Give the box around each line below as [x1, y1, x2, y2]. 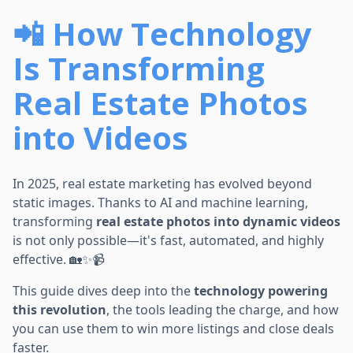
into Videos [13, 115, 188, 159]
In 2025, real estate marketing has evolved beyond [13, 174, 312, 192]
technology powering [194, 281, 328, 299]
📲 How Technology [13, 11, 312, 55]
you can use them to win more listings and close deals [13, 319, 334, 337]
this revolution [13, 300, 106, 318]
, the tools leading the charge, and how [106, 300, 339, 318]
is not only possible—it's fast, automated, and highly [13, 231, 324, 249]
